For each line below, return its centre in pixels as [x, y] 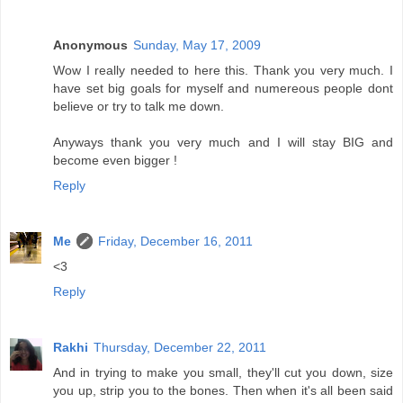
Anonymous [90, 45]
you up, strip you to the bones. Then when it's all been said [223, 391]
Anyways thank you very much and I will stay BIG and [223, 143]
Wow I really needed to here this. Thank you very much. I [223, 71]
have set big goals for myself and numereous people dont [223, 89]
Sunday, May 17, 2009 [197, 45]
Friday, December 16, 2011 [175, 242]
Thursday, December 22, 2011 [180, 348]
